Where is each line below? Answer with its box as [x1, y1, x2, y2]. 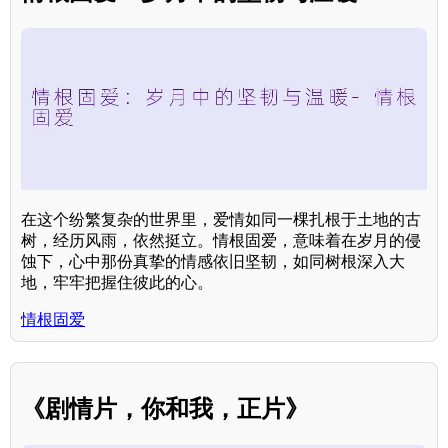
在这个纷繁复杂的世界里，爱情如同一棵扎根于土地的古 [21, 210, 421, 228]
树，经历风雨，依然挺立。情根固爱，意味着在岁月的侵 [21, 231, 421, 249]
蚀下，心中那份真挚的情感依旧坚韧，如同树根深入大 [21, 252, 405, 270]
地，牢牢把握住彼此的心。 [21, 273, 213, 291]
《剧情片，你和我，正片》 [21, 394, 309, 422]
